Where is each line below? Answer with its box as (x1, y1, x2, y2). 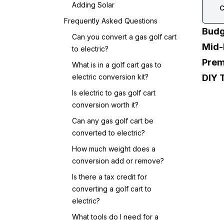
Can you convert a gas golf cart (72, 32, 176, 41)
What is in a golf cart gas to (72, 60, 161, 69)
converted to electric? (72, 128, 145, 137)
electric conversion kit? (72, 72, 148, 81)
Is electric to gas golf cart (72, 88, 155, 97)
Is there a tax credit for (72, 172, 147, 181)
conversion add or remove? (72, 156, 164, 165)
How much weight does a (72, 144, 155, 153)
